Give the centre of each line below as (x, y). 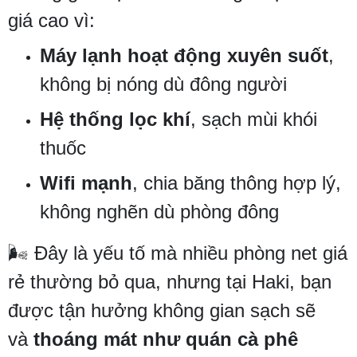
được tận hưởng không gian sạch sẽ (162, 310)
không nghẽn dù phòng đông (159, 211)
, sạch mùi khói (254, 119)
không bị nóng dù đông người (163, 84)
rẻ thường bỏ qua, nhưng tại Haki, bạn (170, 281)
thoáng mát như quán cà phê (166, 339)
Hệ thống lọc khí (115, 119)
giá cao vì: (51, 20)
